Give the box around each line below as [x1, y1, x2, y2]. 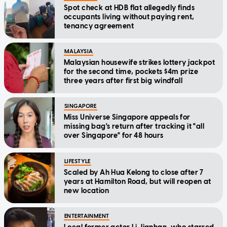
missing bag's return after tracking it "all [64, 122, 205, 131]
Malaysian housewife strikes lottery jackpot [64, 58, 215, 67]
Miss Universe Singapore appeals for [64, 112, 191, 122]
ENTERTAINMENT [64, 212, 109, 219]
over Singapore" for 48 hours [64, 131, 164, 140]
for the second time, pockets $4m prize [64, 67, 198, 76]
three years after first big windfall [64, 76, 183, 85]
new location [64, 186, 109, 195]
